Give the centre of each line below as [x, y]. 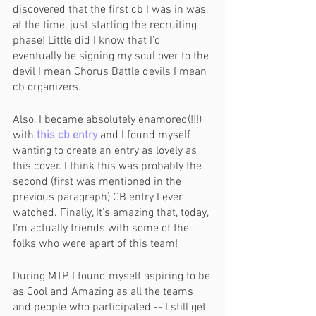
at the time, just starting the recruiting [106, 25]
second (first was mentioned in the [98, 182]
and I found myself [145, 135]
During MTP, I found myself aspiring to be [113, 276]
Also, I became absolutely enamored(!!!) [109, 120]
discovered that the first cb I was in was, [112, 10]
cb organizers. [47, 87]
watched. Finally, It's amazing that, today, [112, 213]
